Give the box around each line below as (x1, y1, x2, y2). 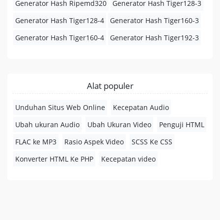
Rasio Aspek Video (64, 137, 124, 146)
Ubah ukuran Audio (15, 120, 80, 129)
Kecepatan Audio (113, 103, 169, 112)
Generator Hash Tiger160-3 (110, 16, 199, 25)
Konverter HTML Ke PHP (15, 154, 93, 164)
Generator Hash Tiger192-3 (110, 33, 199, 42)
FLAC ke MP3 (15, 137, 56, 146)
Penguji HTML (159, 120, 204, 129)
